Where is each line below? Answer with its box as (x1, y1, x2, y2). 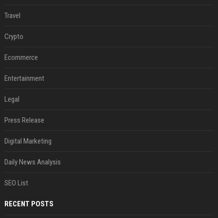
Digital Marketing (4, 137, 52, 146)
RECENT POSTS (4, 200, 54, 209)
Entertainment (4, 74, 44, 83)
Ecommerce (4, 53, 38, 62)
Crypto (4, 32, 23, 41)
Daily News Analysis (4, 158, 61, 167)
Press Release (4, 116, 44, 125)
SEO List (4, 179, 28, 188)
